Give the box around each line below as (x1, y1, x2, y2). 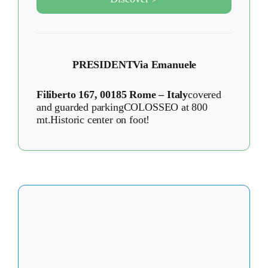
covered (188, 89, 221, 101)
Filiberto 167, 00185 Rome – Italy (36, 89, 188, 101)
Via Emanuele (133, 59, 197, 71)
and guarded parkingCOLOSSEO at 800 (36, 101, 208, 114)
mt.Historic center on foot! (36, 114, 150, 126)
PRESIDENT (72, 59, 133, 71)
